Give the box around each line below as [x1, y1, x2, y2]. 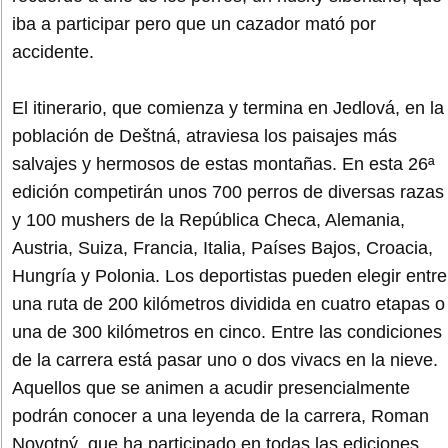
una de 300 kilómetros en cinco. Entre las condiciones [12, 321, 442, 342]
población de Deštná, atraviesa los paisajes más [12, 125, 397, 146]
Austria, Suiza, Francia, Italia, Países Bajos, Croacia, [12, 237, 433, 258]
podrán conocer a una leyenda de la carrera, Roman [12, 405, 429, 426]
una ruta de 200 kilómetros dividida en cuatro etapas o [12, 293, 445, 314]
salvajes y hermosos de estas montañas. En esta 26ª [12, 153, 435, 174]
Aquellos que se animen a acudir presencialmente [12, 377, 410, 398]
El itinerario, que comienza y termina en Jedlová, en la [12, 97, 444, 118]
